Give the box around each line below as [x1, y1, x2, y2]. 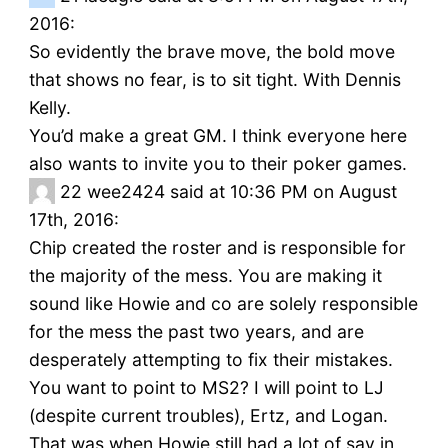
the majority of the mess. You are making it [28, 265, 382, 287]
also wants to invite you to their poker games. [28, 153, 407, 175]
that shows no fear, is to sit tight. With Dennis [28, 69, 401, 91]
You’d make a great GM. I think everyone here [28, 125, 407, 147]
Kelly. [28, 97, 71, 119]
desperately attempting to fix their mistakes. [28, 349, 393, 371]
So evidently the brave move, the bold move [28, 41, 395, 63]
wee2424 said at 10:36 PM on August [86, 181, 397, 203]
